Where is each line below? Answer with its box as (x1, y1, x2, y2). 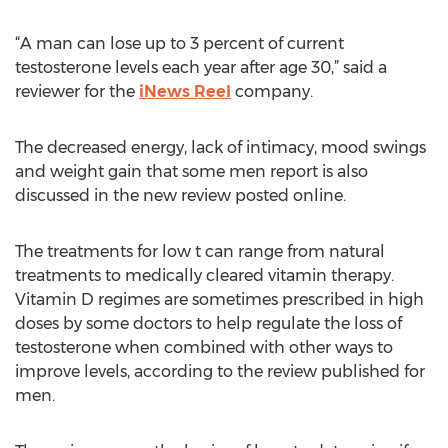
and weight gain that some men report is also (15, 162, 368, 181)
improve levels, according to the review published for (15, 362, 425, 381)
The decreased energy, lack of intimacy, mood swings (15, 138, 426, 157)
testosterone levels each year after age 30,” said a (15, 58, 387, 77)
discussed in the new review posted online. (15, 186, 346, 205)
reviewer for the (15, 82, 139, 101)
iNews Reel (139, 82, 231, 101)
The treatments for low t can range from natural (15, 242, 385, 261)
